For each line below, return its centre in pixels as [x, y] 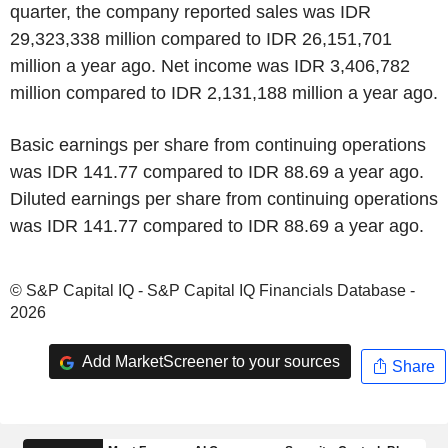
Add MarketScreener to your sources [209, 361]
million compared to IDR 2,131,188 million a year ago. [224, 93]
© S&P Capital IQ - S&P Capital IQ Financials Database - [212, 290]
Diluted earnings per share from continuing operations [224, 199]
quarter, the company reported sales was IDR [190, 12]
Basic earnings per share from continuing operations [218, 145]
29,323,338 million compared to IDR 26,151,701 [201, 39]
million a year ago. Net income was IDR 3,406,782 [210, 66]
